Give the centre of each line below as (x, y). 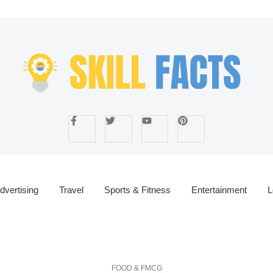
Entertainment (219, 190)
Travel (72, 190)
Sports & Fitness (138, 190)
